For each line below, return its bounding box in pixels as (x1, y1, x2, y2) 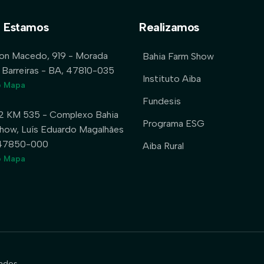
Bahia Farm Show (143, 50, 214, 62)
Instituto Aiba (143, 72, 201, 84)
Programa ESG (143, 117, 204, 129)
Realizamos (139, 19, 199, 34)
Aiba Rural (143, 140, 184, 151)
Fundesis (143, 95, 181, 107)
